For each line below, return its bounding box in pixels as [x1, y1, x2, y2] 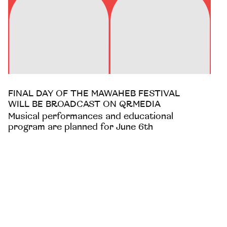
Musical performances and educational [8, 110, 173, 122]
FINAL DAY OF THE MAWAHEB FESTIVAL [8, 88, 180, 99]
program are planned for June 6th [8, 121, 153, 132]
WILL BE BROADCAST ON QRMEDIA [8, 98, 161, 109]
